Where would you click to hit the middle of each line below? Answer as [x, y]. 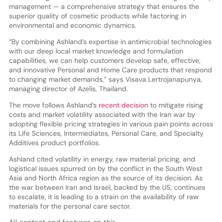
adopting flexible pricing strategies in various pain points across [111, 124]
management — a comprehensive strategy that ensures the [104, 6]
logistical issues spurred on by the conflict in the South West [105, 168]
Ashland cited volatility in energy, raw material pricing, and [102, 159]
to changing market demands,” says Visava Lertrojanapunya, [105, 79]
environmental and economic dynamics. [72, 25]
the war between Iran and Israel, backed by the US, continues [107, 187]
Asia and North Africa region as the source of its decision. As [106, 178]
